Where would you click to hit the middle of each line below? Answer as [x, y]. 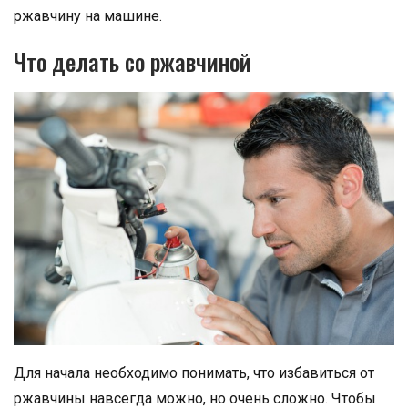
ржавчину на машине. [88, 15]
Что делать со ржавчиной [133, 61]
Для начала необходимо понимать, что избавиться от [194, 373]
